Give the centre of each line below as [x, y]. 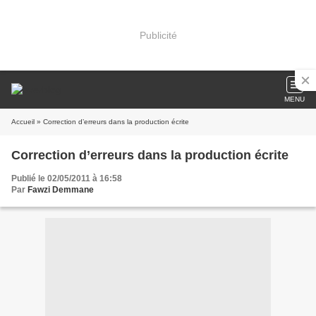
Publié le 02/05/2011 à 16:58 [67, 178]
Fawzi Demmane [61, 190]
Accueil [23, 122]
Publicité [158, 35]
